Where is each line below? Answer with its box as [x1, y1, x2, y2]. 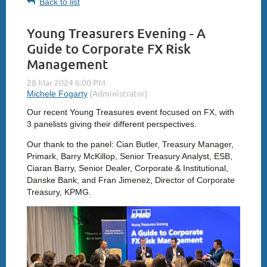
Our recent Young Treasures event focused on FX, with [27, 107, 234, 117]
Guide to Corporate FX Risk [27, 40, 191, 57]
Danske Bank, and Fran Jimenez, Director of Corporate [27, 175, 235, 185]
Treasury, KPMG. [27, 187, 94, 197]
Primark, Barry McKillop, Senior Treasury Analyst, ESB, [27, 151, 232, 161]
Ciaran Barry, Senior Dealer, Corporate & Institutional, [27, 163, 228, 173]
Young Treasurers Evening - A [27, 24, 206, 41]
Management [27, 55, 108, 72]
